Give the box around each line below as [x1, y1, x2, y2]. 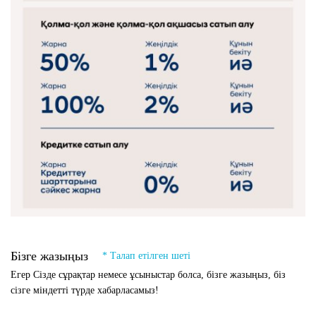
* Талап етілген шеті [102, 250, 190, 262]
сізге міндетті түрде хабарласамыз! [11, 284, 159, 296]
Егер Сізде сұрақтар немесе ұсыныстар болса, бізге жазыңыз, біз [11, 269, 286, 280]
